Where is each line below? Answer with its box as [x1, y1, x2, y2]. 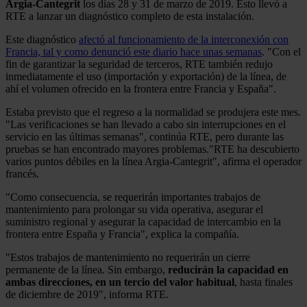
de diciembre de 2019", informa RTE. [5, 288, 169, 300]
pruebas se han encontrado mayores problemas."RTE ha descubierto [5, 143, 299, 155]
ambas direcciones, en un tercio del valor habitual [5, 275, 234, 288]
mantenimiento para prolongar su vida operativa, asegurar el [5, 203, 263, 215]
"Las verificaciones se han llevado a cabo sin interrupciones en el [5, 118, 286, 130]
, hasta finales [234, 275, 293, 288]
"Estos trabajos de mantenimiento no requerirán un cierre [5, 251, 250, 263]
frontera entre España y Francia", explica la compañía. [5, 228, 239, 240]
